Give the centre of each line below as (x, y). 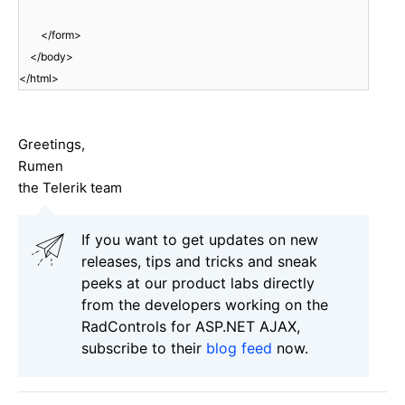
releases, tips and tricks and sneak (199, 261)
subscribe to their (144, 348)
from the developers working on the (205, 304)
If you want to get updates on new (200, 239)
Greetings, (52, 144)
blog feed (239, 348)
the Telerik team (70, 187)
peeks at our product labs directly (198, 283)
